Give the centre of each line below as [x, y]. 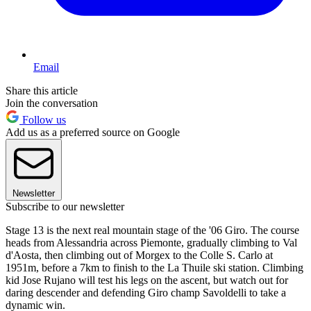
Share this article [42, 90]
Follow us [43, 119]
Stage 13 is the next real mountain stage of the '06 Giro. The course [152, 230]
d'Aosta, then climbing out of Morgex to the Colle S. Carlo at [139, 255]
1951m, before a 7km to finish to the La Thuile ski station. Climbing [154, 267]
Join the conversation [52, 103]
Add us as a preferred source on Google [93, 132]
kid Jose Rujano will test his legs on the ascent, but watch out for [147, 280]
